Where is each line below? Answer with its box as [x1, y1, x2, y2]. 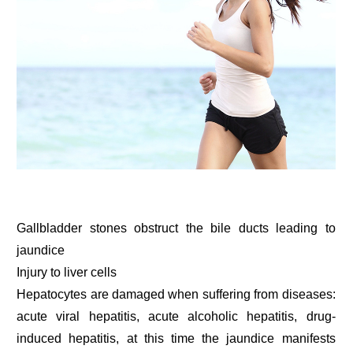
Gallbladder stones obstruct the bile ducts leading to [17, 221, 336, 235]
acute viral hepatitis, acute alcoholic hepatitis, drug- [17, 309, 336, 323]
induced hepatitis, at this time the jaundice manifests [17, 331, 336, 345]
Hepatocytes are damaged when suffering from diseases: [17, 287, 336, 301]
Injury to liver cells [17, 265, 117, 279]
